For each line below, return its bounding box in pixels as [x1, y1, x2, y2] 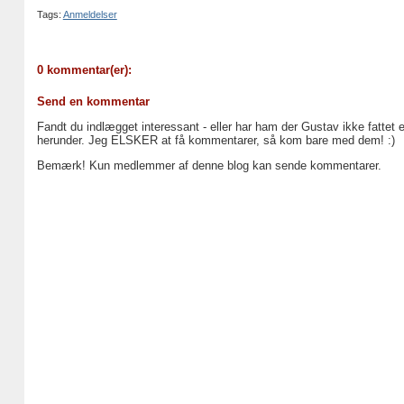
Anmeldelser [62, 8, 117, 20]
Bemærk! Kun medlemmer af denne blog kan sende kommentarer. [36, 158, 381, 172]
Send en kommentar [36, 94, 150, 108]
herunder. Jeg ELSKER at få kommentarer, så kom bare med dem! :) [36, 133, 395, 147]
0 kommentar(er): [36, 63, 132, 78]
